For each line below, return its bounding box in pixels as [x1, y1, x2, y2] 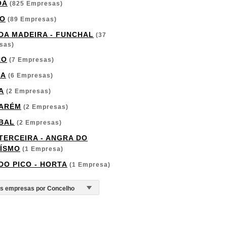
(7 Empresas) [7, 56, 54, 63]
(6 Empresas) [6, 72, 53, 79]
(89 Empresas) [6, 16, 57, 23]
